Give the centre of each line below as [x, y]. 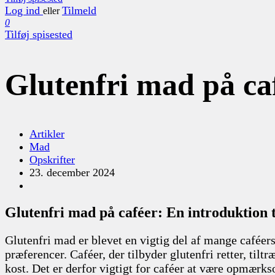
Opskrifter [52, 160]
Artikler [47, 134]
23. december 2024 [72, 172]
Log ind [24, 10]
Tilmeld [79, 10]
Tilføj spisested [39, 34]
